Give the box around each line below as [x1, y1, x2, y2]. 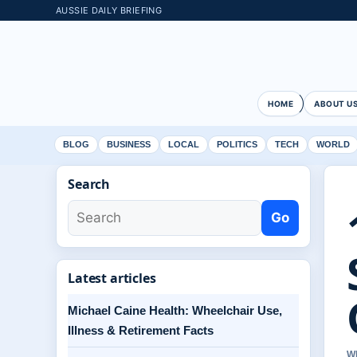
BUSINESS [107, 139, 151, 149]
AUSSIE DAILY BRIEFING [56, 5, 163, 16]
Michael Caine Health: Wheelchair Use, [68, 304, 282, 317]
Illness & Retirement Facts [68, 324, 214, 337]
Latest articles [68, 269, 156, 287]
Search [68, 175, 111, 193]
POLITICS [217, 139, 257, 149]
